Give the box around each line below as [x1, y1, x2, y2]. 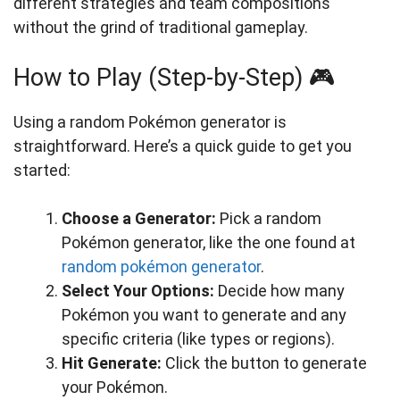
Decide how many [214, 281, 345, 301]
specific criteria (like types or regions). [62, 329, 335, 349]
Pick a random [216, 209, 321, 229]
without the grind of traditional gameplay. [13, 18, 308, 37]
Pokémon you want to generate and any [62, 305, 346, 325]
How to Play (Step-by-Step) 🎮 [13, 63, 336, 93]
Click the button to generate [162, 354, 367, 373]
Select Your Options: [62, 281, 214, 301]
